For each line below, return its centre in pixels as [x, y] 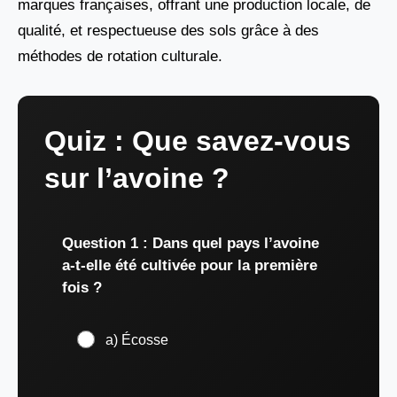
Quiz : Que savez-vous [198, 140]
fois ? [82, 287]
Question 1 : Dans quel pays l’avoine [191, 243]
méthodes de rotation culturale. [120, 56]
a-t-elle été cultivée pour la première [190, 265]
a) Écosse [137, 339]
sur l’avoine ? [137, 178]
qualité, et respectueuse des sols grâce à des [168, 30]
